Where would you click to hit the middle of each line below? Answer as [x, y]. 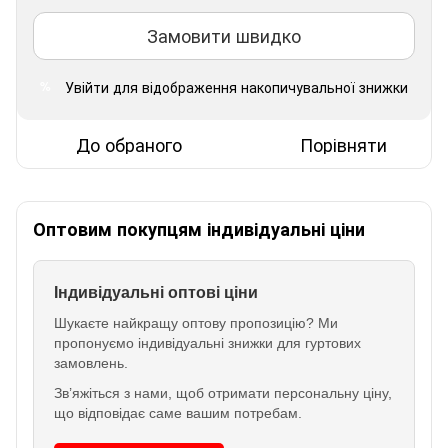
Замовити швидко [224, 35]
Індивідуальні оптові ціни [156, 291]
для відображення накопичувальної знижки [258, 86]
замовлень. [91, 362]
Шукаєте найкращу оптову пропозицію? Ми [196, 322]
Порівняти [343, 143]
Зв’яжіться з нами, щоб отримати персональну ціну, [223, 392]
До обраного [128, 143]
